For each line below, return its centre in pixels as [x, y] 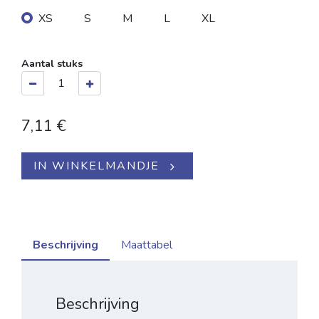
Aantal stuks [52, 64]
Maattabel [147, 245]
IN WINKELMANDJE [96, 166]
